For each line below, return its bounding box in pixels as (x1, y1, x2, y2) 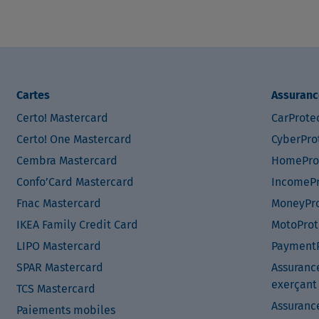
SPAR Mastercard (16, 261, 103, 274)
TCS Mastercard (16, 282, 95, 296)
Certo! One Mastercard (16, 132, 132, 146)
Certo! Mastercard (16, 111, 108, 125)
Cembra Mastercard (16, 154, 117, 167)
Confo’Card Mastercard (16, 175, 134, 189)
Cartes (16, 88, 50, 102)
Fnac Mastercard (16, 197, 101, 210)
